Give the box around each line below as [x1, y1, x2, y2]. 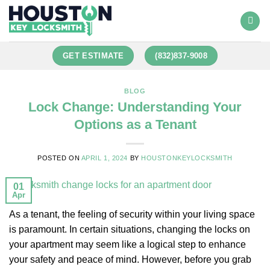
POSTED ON [37, 154, 81, 162]
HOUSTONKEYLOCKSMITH [141, 154, 233, 162]
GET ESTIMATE [62, 51, 124, 60]
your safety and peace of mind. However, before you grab [9, 254, 251, 265]
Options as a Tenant [74, 116, 196, 132]
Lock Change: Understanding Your [28, 99, 242, 115]
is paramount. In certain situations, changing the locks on [9, 224, 250, 234]
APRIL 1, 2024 [81, 154, 128, 162]
